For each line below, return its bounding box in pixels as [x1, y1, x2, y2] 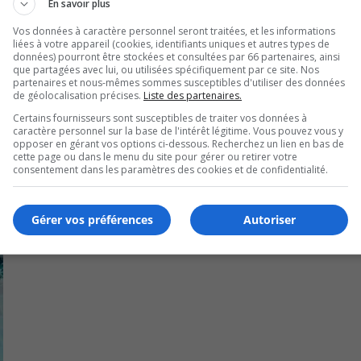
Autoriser [243, 212, 296, 227]
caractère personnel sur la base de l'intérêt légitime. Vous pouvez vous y [13, 123, 343, 138]
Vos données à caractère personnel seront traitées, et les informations [13, 23, 335, 38]
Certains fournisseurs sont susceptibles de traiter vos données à [13, 110, 307, 125]
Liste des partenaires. [143, 88, 242, 102]
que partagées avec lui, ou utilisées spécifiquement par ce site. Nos [13, 62, 319, 77]
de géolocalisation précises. [13, 88, 143, 102]
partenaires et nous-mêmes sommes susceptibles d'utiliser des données [13, 75, 345, 89]
